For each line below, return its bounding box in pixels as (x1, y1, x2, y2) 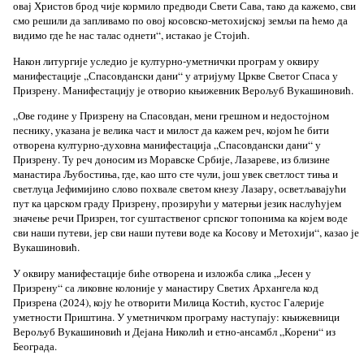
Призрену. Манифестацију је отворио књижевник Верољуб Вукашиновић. (12, 82, 353, 97)
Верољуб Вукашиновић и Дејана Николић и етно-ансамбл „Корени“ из (12, 323, 336, 339)
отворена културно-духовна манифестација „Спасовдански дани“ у (12, 137, 321, 153)
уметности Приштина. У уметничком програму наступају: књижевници (12, 309, 340, 324)
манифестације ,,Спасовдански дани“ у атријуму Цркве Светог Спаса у (12, 67, 338, 83)
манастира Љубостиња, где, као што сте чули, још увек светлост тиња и (12, 167, 338, 182)
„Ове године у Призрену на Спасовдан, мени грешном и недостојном (12, 108, 329, 123)
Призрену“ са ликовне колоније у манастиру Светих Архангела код (12, 279, 318, 295)
